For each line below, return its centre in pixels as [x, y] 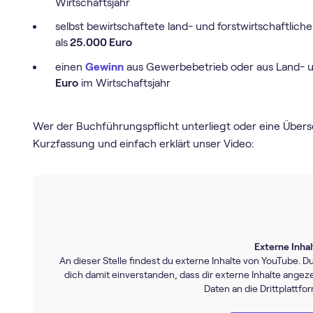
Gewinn [104, 67]
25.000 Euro [100, 43]
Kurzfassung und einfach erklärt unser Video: [144, 143]
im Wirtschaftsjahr [124, 83]
